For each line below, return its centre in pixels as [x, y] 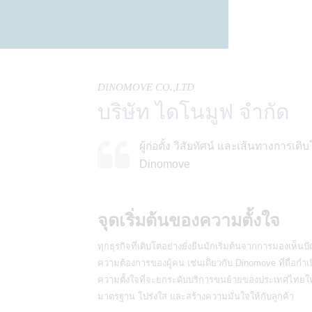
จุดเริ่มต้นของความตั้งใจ [189, 220]
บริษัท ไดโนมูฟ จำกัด [193, 112]
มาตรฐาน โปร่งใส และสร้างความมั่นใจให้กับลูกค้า [196, 296]
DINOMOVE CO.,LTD [146, 87]
